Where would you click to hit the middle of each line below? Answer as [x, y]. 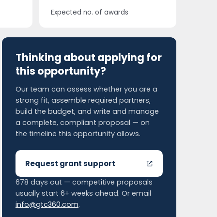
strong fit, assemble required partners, [83, 100]
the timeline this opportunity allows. [78, 134]
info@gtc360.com [47, 204]
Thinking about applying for [89, 57]
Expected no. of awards [89, 12]
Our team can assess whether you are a [86, 89]
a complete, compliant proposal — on [83, 123]
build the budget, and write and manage [87, 111]
